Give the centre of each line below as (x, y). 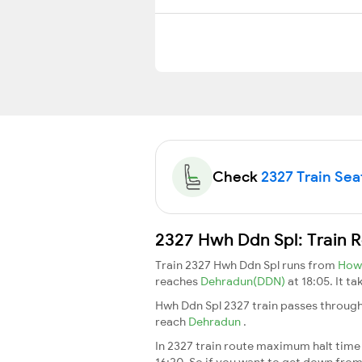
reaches (178, 281)
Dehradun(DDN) (244, 281)
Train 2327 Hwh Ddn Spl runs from (246, 265)
